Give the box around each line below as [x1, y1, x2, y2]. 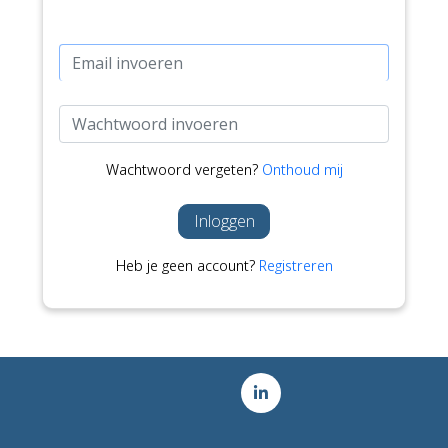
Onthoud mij [261, 160, 343, 179]
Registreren [258, 255, 333, 275]
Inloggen [193, 210, 255, 233]
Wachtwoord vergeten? [105, 160, 262, 179]
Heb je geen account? [115, 255, 259, 275]
